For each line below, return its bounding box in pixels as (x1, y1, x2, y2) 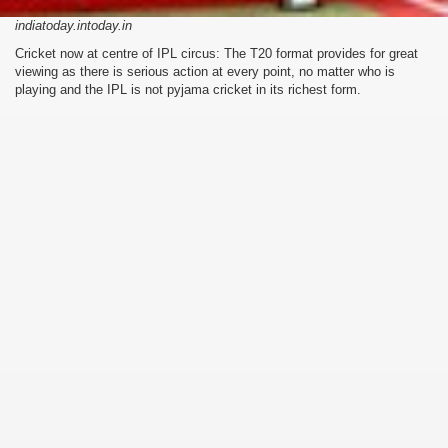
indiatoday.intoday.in (15, 17, 132, 33)
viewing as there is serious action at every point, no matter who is (15, 63, 395, 79)
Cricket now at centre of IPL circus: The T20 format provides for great (15, 45, 418, 61)
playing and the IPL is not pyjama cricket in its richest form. (15, 81, 361, 97)
